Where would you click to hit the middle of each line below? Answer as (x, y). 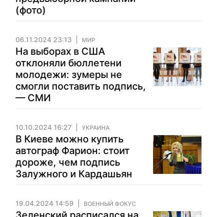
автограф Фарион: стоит (73, 151)
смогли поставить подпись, (81, 86)
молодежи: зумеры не (69, 75)
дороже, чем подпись (68, 162)
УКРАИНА (96, 128)
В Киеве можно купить (70, 139)
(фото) (31, 10)
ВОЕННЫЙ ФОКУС (110, 204)
